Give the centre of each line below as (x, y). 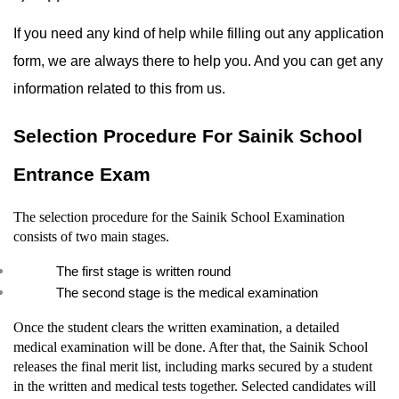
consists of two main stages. (91, 236)
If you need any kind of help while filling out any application (199, 33)
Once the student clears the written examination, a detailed (176, 327)
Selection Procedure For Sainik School (188, 136)
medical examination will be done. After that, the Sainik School (191, 346)
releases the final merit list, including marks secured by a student (193, 366)
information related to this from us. (119, 88)
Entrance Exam (82, 174)
